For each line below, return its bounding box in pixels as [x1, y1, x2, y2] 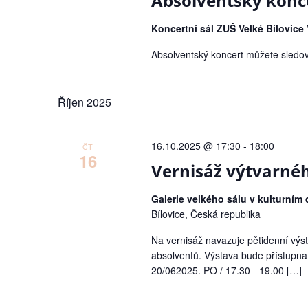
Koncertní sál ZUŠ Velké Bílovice [151, 21, 307, 35]
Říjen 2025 [58, 94, 111, 110]
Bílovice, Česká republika [151, 207, 261, 221]
